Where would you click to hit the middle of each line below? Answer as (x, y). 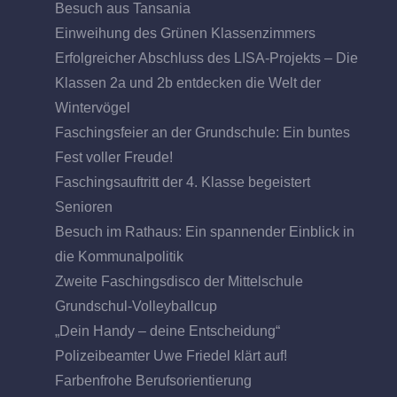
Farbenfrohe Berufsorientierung (154, 380)
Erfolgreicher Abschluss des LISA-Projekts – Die (207, 58)
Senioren (84, 206)
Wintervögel (93, 107)
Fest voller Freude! (114, 157)
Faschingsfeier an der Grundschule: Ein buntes (203, 132)
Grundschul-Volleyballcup (136, 306)
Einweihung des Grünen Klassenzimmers (186, 33)
